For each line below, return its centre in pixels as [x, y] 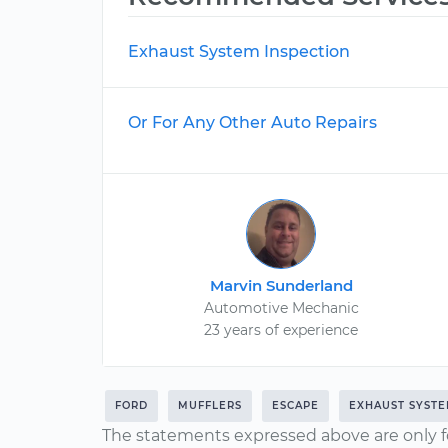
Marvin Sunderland [281, 285]
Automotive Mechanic [281, 308]
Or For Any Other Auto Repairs [252, 122]
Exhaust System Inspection [239, 51]
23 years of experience [281, 330]
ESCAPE [295, 405]
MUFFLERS [210, 405]
